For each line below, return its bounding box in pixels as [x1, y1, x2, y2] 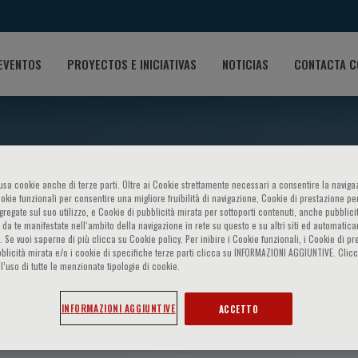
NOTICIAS [222, 54, 268, 73]
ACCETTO [218, 302, 259, 316]
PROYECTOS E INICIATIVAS [67, 54, 197, 73]
